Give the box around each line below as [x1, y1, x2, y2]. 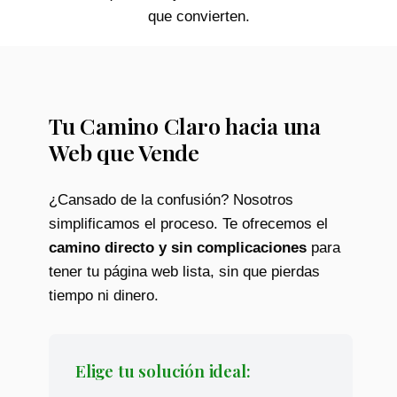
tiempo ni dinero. [49, 286, 159, 304]
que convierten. [147, 7, 250, 25]
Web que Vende [49, 136, 199, 167]
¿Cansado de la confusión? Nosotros [49, 191, 293, 208]
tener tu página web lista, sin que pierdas [49, 262, 320, 280]
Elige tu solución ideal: [75, 358, 251, 382]
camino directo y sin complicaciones [49, 238, 307, 256]
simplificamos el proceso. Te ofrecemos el [49, 214, 328, 232]
